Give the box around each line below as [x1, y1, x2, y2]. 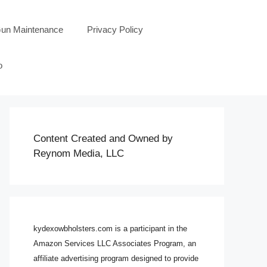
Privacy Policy [87, 24, 144, 35]
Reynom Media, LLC [33, 148, 124, 159]
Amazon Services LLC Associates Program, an [33, 239, 196, 248]
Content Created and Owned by [33, 133, 173, 144]
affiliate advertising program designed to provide [33, 254, 198, 263]
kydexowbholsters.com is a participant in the [33, 224, 187, 233]
